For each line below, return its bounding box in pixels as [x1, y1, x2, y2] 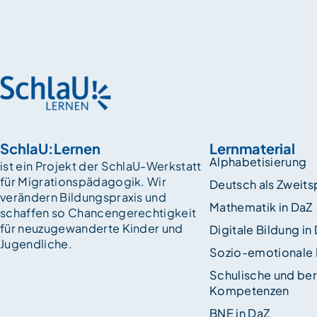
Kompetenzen [209, 283, 289, 299]
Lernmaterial [209, 139, 295, 158]
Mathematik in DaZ [209, 200, 313, 215]
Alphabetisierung [209, 154, 307, 170]
